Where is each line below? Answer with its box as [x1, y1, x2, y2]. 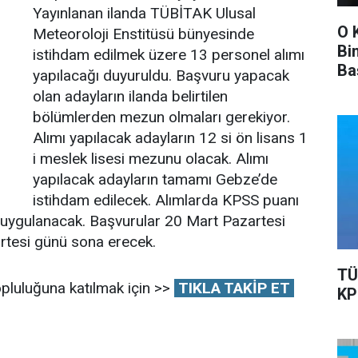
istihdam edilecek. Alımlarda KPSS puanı [33, 191, 299, 209]
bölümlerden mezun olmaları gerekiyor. [33, 108, 290, 126]
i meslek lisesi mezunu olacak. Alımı [33, 149, 268, 168]
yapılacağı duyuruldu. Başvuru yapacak [33, 66, 289, 85]
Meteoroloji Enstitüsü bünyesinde [33, 25, 254, 43]
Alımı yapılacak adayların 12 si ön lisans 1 [33, 129, 308, 147]
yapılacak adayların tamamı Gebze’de [33, 170, 277, 189]
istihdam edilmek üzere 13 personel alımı [33, 46, 304, 64]
